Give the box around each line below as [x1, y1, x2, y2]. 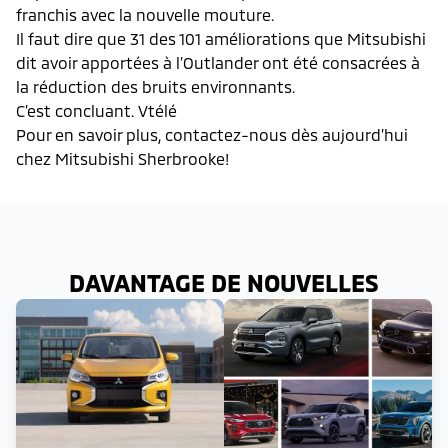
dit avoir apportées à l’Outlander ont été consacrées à [16, 52, 420, 72]
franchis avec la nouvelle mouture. [16, 4, 274, 24]
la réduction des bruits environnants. [16, 76, 295, 96]
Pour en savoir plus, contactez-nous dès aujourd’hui [16, 124, 408, 144]
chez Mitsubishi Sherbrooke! [16, 148, 229, 168]
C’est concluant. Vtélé [16, 100, 177, 120]
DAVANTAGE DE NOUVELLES [69, 267, 379, 297]
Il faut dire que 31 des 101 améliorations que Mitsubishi [16, 28, 426, 48]
